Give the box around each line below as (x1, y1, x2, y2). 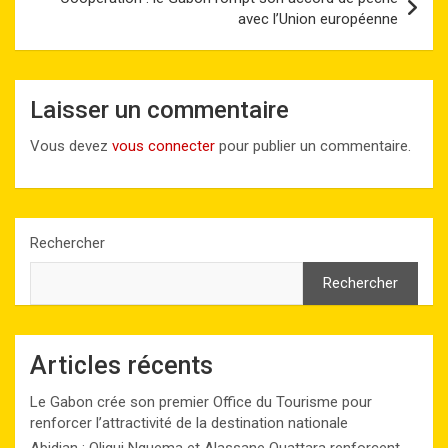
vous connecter (112, 137, 215, 156)
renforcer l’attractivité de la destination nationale (30, 414, 348, 433)
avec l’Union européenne (238, 10, 398, 29)
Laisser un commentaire (30, 96, 289, 125)
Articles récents (30, 351, 213, 381)
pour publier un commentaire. (215, 137, 411, 156)
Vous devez (30, 137, 112, 156)
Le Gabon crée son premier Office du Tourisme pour (30, 393, 372, 412)
